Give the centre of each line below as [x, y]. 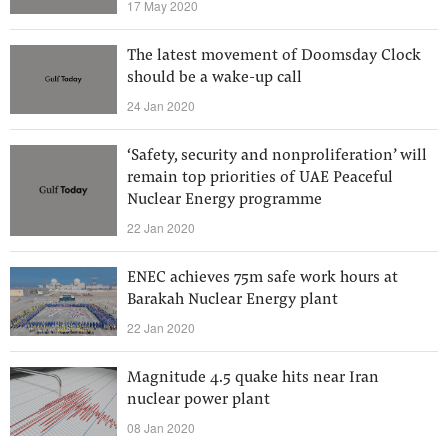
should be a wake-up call [214, 78]
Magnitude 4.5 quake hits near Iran [253, 378]
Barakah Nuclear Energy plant [232, 300]
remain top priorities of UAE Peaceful [260, 178]
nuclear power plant [198, 400]
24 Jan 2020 [161, 105]
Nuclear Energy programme [224, 200]
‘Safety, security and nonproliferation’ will [277, 156]
